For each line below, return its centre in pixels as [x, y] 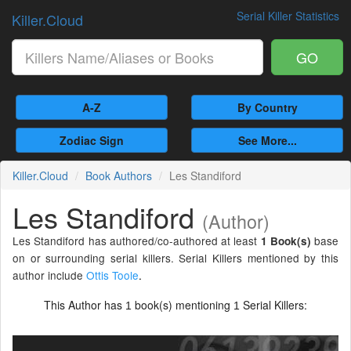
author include [49, 275]
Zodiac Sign [92, 140]
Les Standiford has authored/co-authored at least [137, 241]
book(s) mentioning [183, 305]
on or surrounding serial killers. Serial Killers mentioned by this [175, 258]
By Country [267, 107]
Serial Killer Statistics [288, 16]
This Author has [85, 305]
